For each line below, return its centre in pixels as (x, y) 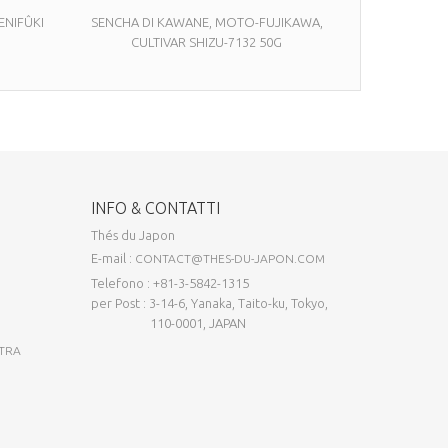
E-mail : (113, 257)
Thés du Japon (133, 234)
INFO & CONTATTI (155, 207)
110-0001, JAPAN (168, 322)
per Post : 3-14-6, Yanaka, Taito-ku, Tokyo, (209, 302)
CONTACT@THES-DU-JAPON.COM (230, 258)
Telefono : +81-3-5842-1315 (170, 282)
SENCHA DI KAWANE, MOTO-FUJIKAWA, (206, 21)
